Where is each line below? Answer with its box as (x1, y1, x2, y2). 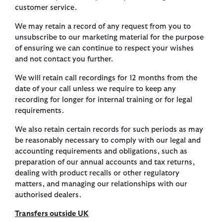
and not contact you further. (15, 55, 113, 63)
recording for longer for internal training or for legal (15, 96, 192, 104)
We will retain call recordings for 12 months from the (15, 74, 197, 82)
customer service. (15, 4, 77, 12)
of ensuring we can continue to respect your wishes (15, 45, 194, 53)
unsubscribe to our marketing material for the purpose (15, 34, 204, 42)
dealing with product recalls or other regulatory (15, 169, 179, 177)
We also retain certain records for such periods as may (15, 126, 203, 134)
